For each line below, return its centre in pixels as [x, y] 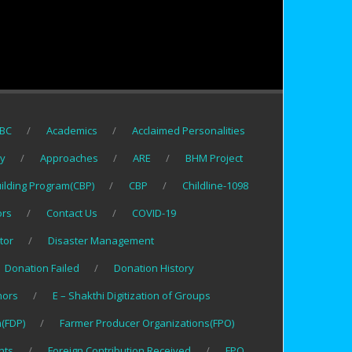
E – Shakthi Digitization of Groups [132, 296]
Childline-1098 [215, 186]
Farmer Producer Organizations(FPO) [147, 323]
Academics [72, 131]
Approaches [69, 158]
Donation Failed [42, 268]
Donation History [154, 268]
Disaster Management [101, 241]
